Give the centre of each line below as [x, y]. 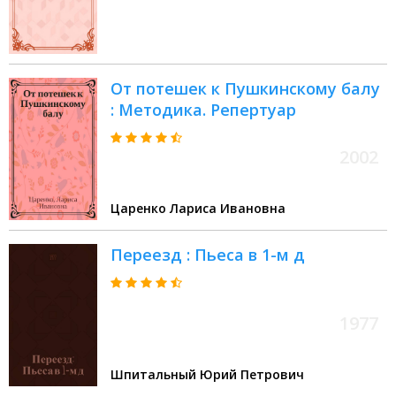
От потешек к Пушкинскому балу [245, 89]
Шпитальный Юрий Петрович [207, 375]
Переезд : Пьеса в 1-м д [208, 255]
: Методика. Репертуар [203, 110]
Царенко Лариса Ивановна [198, 209]
